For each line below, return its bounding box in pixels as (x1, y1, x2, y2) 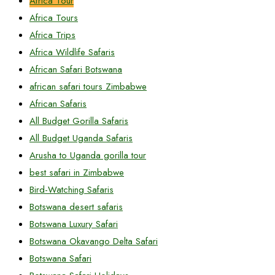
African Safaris (29, 97, 87, 110)
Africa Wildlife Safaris (29, 45, 115, 59)
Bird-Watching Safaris (29, 183, 114, 196)
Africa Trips (29, 28, 76, 42)
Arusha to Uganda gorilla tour (29, 149, 146, 162)
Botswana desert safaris (29, 200, 123, 214)
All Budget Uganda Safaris (29, 131, 133, 145)
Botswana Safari (29, 252, 91, 265)
